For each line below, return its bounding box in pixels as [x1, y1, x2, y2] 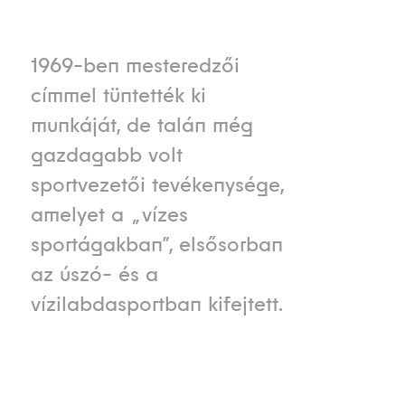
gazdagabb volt [30, 142, 183, 168]
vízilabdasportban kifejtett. [30, 291, 283, 317]
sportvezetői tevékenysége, [30, 172, 284, 198]
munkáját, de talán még [30, 112, 253, 138]
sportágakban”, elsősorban [30, 231, 283, 258]
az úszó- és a [30, 261, 158, 287]
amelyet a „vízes [30, 202, 188, 228]
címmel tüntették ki [30, 82, 206, 108]
